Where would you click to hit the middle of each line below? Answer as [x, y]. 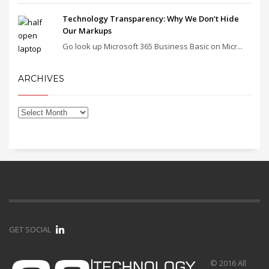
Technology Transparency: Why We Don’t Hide [151, 19]
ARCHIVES [41, 79]
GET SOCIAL [30, 229]
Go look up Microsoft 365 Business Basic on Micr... [153, 46]
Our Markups [87, 31]
